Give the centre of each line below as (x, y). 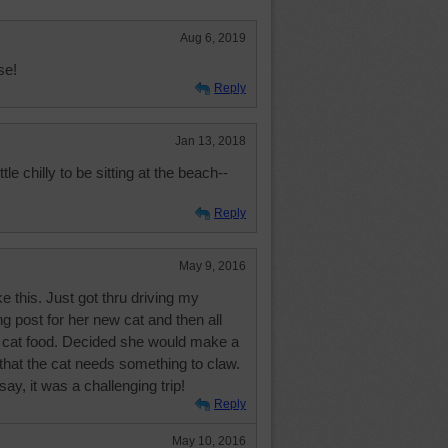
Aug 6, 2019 (213, 38)
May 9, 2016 (212, 266)
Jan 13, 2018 (210, 141)
